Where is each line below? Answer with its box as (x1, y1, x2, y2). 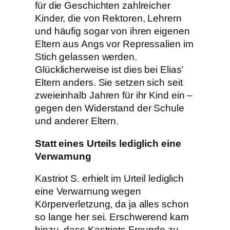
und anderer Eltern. (35, 116, 119, 127)
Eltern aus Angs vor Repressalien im (35, 39, 194, 50)
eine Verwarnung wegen (35, 186, 141, 197)
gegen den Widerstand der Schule (35, 103, 184, 114)
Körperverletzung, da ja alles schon (35, 199, 189, 210)
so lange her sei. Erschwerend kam (35, 212, 189, 223)
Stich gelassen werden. (35, 51, 137, 63)
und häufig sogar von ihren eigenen (35, 26, 190, 37)
